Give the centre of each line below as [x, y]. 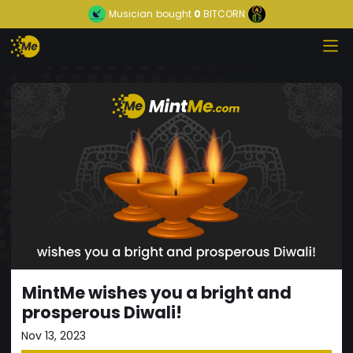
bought [173, 14]
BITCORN [224, 14]
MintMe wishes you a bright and [157, 293]
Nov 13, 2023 [54, 336]
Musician [130, 14]
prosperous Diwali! [102, 312]
